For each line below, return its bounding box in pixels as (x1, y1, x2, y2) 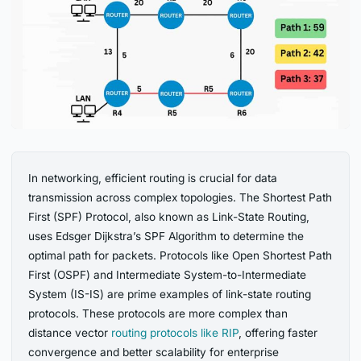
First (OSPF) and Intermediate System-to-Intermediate (28, 268, 307, 282)
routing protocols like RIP (111, 326, 239, 340)
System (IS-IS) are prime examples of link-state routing (28, 288, 312, 301)
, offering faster (239, 326, 318, 340)
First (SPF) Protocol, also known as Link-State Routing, (28, 210, 310, 224)
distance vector (28, 326, 112, 340)
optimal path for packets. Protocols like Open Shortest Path (28, 249, 333, 263)
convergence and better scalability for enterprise (28, 346, 280, 359)
